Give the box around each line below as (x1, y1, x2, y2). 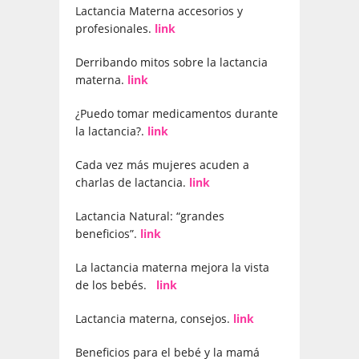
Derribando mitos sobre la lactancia (75, 54, 268, 70)
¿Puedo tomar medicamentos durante (75, 105, 278, 121)
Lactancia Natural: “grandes (75, 208, 224, 224)
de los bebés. (75, 276, 156, 292)
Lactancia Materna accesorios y (75, 2, 243, 18)
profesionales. (75, 20, 155, 36)
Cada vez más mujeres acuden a (75, 156, 249, 172)
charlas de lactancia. (75, 174, 189, 190)
